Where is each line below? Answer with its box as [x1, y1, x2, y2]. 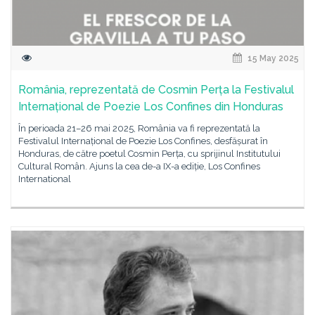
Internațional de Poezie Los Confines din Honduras [18, 100, 283, 113]
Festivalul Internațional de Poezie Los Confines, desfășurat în [18, 136, 268, 146]
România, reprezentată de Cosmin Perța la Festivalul [18, 83, 294, 96]
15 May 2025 [245, 53, 299, 63]
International [18, 174, 71, 184]
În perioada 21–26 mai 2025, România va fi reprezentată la [18, 123, 260, 134]
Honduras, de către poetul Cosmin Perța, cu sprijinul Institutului [18, 148, 281, 159]
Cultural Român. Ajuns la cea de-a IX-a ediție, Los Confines [18, 161, 260, 172]
